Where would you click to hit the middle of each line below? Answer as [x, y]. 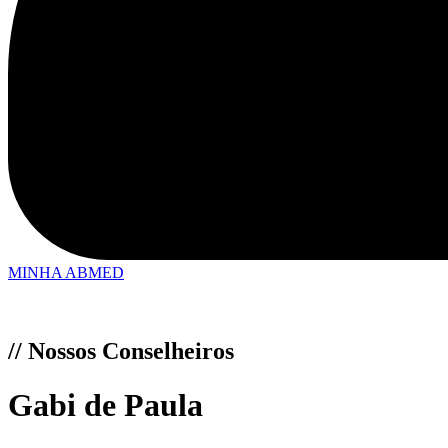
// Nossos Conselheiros [121, 351]
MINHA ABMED [66, 273]
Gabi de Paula [105, 404]
